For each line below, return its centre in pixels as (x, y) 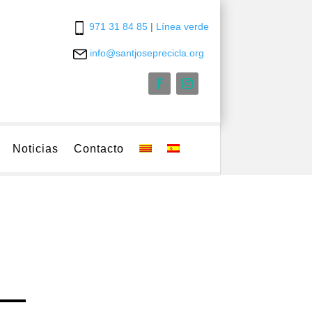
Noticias (36, 148)
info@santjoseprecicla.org (147, 53)
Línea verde (183, 26)
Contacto (99, 148)
